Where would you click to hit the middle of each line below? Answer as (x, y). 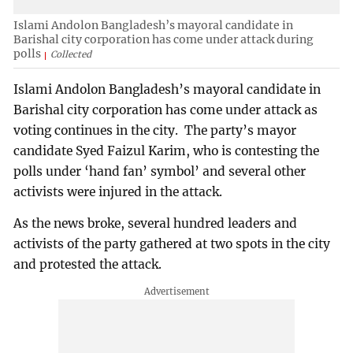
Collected (71, 55)
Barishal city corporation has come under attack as (166, 110)
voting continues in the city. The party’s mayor (155, 130)
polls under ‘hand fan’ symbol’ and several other (160, 171)
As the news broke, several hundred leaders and (156, 223)
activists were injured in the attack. (118, 191)
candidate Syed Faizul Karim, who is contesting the (167, 150)
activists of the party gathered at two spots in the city (172, 243)
